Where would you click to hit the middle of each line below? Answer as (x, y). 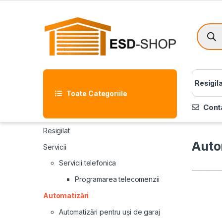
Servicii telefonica (88, 163)
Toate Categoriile (97, 94)
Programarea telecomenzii (117, 179)
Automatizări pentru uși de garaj (110, 212)
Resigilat (56, 130)
